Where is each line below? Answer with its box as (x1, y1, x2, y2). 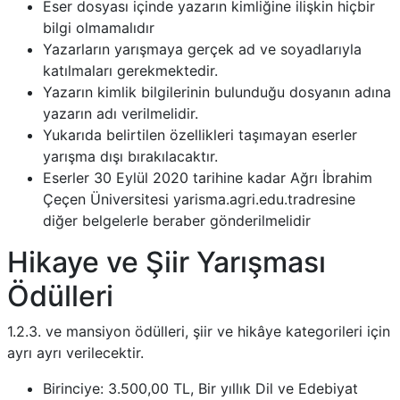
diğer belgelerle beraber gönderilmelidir (43, 211, 311, 229)
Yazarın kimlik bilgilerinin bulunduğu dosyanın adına (43, 82, 391, 101)
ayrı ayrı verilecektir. (7, 343, 144, 362)
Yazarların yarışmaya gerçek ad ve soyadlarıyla (43, 39, 362, 58)
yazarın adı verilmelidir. (43, 104, 198, 122)
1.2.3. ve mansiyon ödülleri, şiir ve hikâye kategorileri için (7, 321, 390, 340)
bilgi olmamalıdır (43, 18, 154, 37)
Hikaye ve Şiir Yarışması (7, 244, 326, 279)
